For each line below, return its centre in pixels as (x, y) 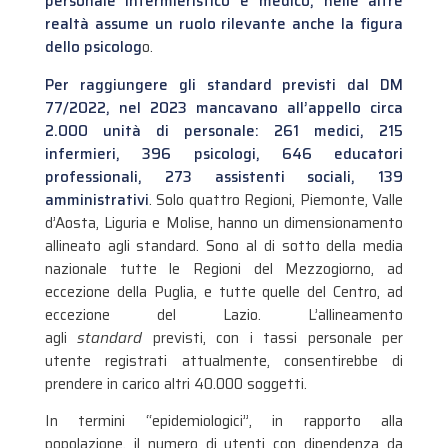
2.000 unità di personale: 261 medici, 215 (224, 130)
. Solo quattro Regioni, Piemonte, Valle (276, 199)
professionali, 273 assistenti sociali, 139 (224, 176)
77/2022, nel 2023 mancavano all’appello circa (224, 107)
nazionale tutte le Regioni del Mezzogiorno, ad (224, 268)
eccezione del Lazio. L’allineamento (224, 314)
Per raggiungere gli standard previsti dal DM (224, 84)
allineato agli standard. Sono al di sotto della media (224, 245)
